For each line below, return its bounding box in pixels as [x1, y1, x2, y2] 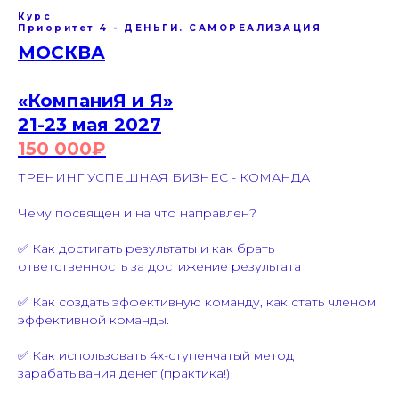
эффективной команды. [18, 312, 169, 329]
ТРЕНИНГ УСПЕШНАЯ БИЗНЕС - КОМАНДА [18, 169, 310, 186]
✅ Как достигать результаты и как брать [18, 240, 274, 257]
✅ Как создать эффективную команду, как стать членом [18, 294, 376, 311]
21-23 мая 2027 [18, 114, 161, 136]
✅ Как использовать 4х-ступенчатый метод [18, 347, 294, 364]
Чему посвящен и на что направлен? [18, 205, 256, 222]
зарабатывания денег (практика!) [18, 365, 230, 382]
